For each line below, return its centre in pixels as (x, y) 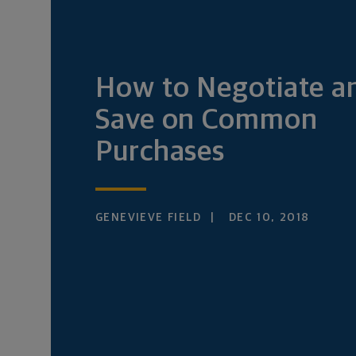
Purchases (161, 153)
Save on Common (207, 121)
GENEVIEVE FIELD (148, 218)
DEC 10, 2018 (267, 218)
